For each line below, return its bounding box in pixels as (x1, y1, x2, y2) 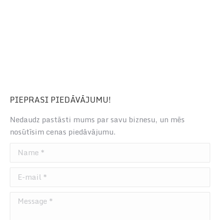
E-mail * (10, 167, 39, 179)
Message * (10, 192, 45, 204)
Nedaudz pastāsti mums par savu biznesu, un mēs (10, 113, 185, 125)
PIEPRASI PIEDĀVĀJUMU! (10, 93, 111, 106)
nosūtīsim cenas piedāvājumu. (10, 125, 115, 137)
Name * (10, 142, 37, 155)
